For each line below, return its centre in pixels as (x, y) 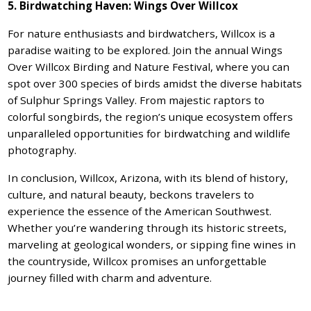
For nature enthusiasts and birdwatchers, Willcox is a (142, 33)
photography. (42, 150)
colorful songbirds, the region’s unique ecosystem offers (151, 116)
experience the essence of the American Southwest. (140, 211)
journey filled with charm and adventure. (110, 277)
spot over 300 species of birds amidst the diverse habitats (155, 83)
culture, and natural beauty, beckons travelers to (131, 194)
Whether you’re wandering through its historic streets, (148, 227)
